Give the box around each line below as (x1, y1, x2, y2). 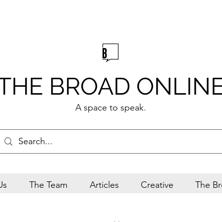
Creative (141, 179, 173, 190)
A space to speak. (75, 102, 146, 113)
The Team (29, 179, 67, 190)
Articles (89, 179, 119, 190)
